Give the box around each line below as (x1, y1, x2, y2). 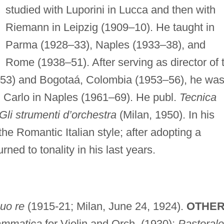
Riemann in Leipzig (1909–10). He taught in (5, 20, 214, 33)
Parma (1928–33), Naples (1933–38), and (5, 38, 205, 51)
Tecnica (179, 90, 216, 103)
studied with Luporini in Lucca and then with (5, 3, 215, 16)
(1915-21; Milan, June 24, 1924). (24, 199, 186, 212)
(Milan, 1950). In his (116, 108, 214, 121)
